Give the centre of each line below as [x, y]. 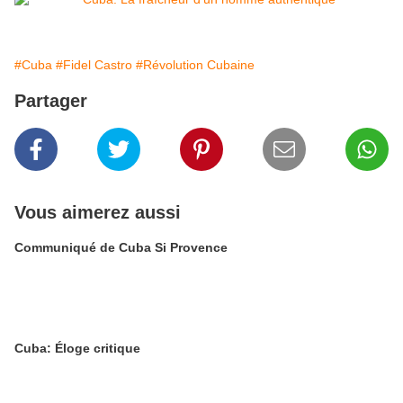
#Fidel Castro [94, 65]
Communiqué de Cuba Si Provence [121, 248]
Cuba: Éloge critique [77, 349]
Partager [51, 101]
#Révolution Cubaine [195, 65]
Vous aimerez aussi [98, 213]
